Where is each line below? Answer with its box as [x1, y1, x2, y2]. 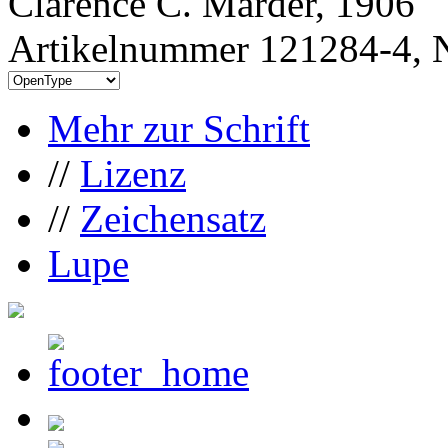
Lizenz [80, 151, 186, 195]
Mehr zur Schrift [48, 106, 310, 150]
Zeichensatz [80, 196, 266, 240]
